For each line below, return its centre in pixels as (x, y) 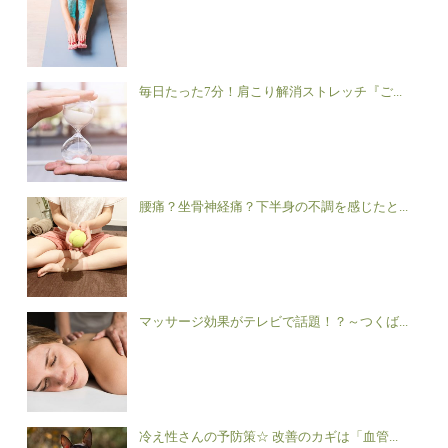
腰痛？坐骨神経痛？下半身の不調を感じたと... (274, 207)
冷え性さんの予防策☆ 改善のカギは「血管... (269, 437)
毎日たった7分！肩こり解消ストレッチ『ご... (271, 92)
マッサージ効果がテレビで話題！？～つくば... (274, 322)
